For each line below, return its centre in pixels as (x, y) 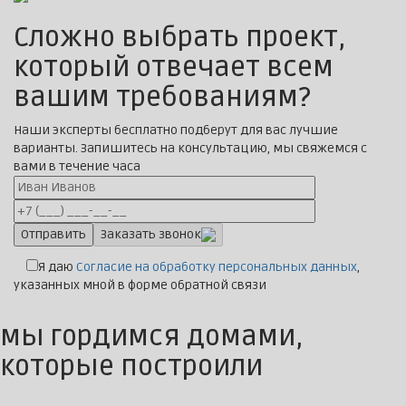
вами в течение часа (77, 167)
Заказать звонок (151, 235)
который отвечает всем (174, 68)
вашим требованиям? (162, 98)
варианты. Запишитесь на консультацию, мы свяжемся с (190, 149)
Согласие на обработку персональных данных (217, 267)
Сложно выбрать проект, (180, 38)
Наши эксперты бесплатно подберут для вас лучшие (176, 130)
